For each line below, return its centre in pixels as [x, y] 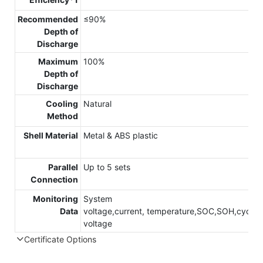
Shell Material [51, 136]
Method [63, 116]
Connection [54, 180]
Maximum [58, 62]
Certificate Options [60, 240]
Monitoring [55, 199]
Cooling [62, 104]
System [98, 199]
